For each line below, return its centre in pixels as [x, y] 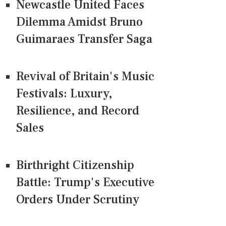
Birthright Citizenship [75, 165]
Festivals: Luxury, [64, 94]
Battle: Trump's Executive [85, 183]
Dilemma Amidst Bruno [79, 22]
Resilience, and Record [78, 111]
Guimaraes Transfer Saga [84, 39]
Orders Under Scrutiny [78, 200]
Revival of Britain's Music [85, 77]
